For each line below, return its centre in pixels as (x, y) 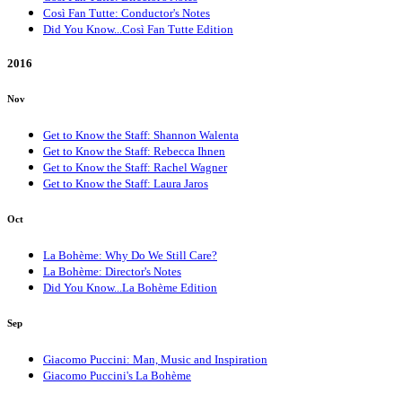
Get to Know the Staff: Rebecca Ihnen (134, 152)
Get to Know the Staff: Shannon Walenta (141, 135)
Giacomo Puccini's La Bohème (117, 375)
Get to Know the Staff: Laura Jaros (126, 184)
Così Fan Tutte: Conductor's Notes (127, 13)
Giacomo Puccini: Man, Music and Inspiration (155, 359)
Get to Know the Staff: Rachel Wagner (135, 168)
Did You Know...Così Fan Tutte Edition (138, 29)
